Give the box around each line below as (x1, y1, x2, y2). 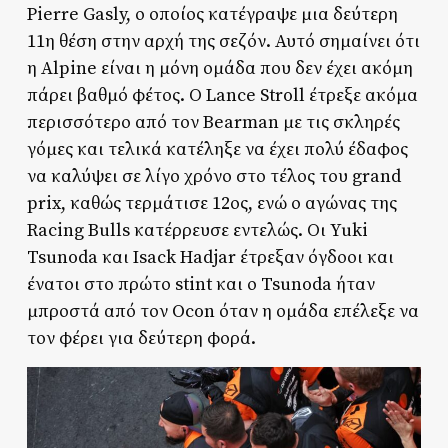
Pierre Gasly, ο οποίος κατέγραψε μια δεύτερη (26, 3, 398, 27)
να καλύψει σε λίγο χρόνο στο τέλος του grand (26, 165, 401, 189)
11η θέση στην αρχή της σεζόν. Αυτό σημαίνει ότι (26, 30, 420, 54)
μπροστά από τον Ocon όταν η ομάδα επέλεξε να (26, 300, 419, 324)
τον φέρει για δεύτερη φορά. (26, 327, 256, 351)
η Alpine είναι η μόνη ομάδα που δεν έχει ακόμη (26, 57, 413, 81)
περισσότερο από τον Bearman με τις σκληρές (26, 111, 400, 135)
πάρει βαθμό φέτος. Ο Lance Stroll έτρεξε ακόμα (26, 84, 418, 108)
